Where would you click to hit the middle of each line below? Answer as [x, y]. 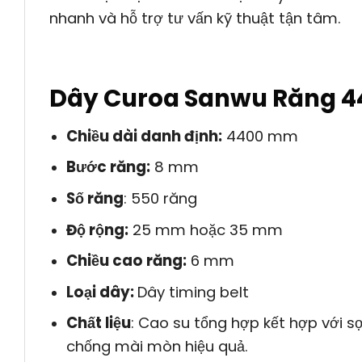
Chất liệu [98, 323]
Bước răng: [108, 167]
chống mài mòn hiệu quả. [157, 347]
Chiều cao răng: [126, 261]
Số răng [95, 199]
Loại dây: [101, 292]
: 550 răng [160, 199]
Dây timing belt [193, 292]
